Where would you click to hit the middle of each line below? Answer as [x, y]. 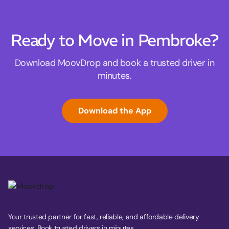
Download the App [114, 111]
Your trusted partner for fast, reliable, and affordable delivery [104, 217]
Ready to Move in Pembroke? [114, 41]
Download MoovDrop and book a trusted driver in [114, 63]
